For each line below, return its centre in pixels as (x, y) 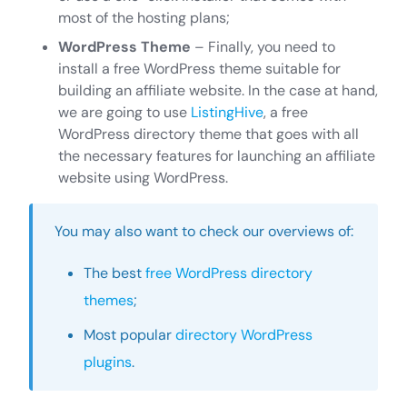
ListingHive (227, 112)
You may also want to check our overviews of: (204, 231)
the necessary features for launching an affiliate (217, 155)
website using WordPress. (143, 177)
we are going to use (124, 112)
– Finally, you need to (263, 46)
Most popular (129, 334)
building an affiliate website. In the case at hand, (218, 90)
